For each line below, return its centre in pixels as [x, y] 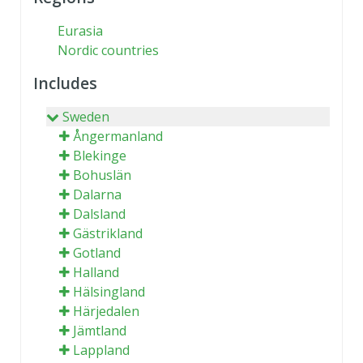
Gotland [97, 252]
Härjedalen [106, 311]
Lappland [101, 350]
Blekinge [100, 155]
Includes [65, 83]
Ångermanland [118, 136]
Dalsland [99, 214]
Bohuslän [102, 175]
